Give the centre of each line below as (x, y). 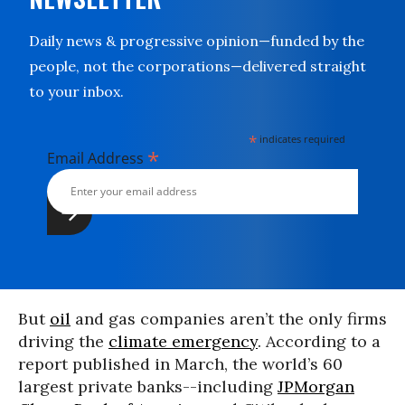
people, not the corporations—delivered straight (198, 66)
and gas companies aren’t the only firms (229, 318)
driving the (63, 341)
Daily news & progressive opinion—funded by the (197, 40)
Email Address (97, 158)
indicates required (301, 138)
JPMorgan (316, 386)
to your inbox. (76, 91)
